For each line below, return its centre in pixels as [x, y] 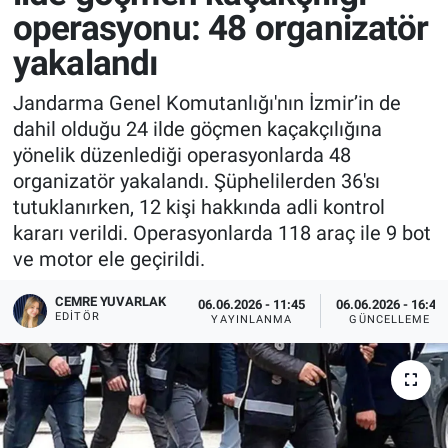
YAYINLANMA [252, 319]
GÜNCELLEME [390, 319]
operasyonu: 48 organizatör [220, 29]
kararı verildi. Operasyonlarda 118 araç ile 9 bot [221, 232]
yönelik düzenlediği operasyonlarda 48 [181, 154]
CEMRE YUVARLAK [111, 302]
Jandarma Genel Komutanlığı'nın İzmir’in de [206, 102]
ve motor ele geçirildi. [108, 258]
